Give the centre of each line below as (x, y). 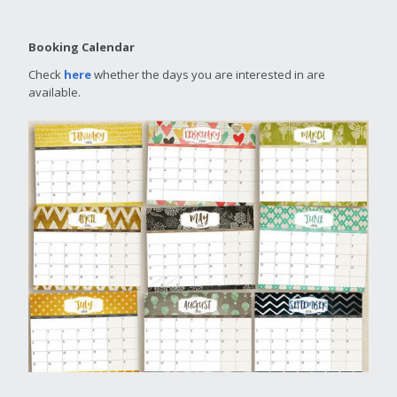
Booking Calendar (82, 47)
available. (54, 92)
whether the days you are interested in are (208, 74)
